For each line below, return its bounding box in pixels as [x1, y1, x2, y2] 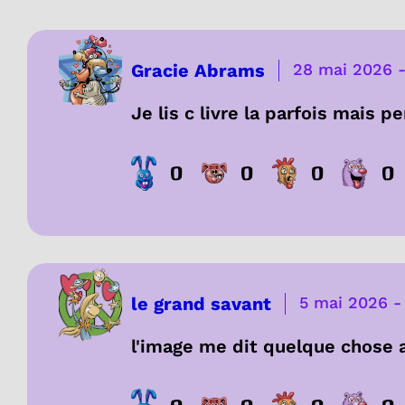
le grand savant [131, 293, 271, 316]
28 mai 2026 [293, 59, 392, 79]
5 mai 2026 [299, 293, 388, 313]
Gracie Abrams [131, 59, 265, 81]
